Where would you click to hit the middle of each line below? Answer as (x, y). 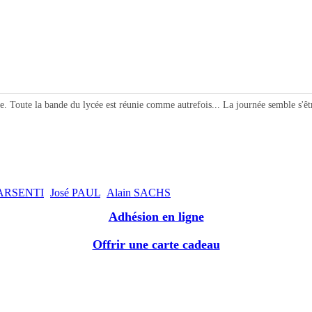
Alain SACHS (139, 193)
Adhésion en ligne (156, 217)
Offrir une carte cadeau (156, 245)
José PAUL (75, 193)
